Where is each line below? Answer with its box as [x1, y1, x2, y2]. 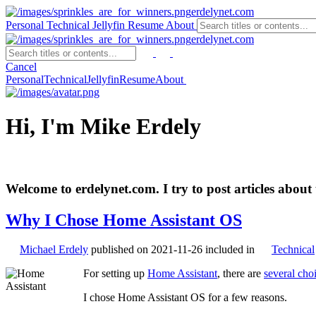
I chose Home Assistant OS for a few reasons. [83, 291, 287, 304]
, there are [217, 267, 264, 280]
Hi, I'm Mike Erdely [6, 114, 201, 140]
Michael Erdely [20, 243, 88, 256]
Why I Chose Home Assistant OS [6, 210, 242, 229]
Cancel [6, 61, 37, 73]
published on [91, 243, 151, 256]
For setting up [83, 267, 147, 280]
